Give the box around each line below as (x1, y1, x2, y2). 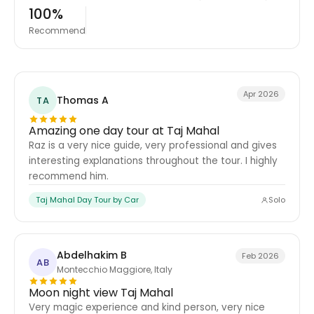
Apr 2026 (243, 88, 279, 100)
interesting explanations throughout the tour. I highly (29, 154, 278, 168)
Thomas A (57, 93, 109, 107)
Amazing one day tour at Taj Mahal (29, 123, 219, 139)
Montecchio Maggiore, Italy (57, 264, 172, 275)
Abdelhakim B (57, 248, 127, 262)
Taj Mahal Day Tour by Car (36, 194, 139, 205)
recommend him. (29, 170, 109, 183)
